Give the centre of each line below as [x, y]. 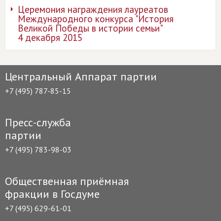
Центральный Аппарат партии [81, 76]
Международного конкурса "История [96, 19]
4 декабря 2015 [50, 37]
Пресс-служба [38, 122]
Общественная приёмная [67, 181]
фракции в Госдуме [52, 194]
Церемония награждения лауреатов [93, 9]
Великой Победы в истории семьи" [90, 28]
